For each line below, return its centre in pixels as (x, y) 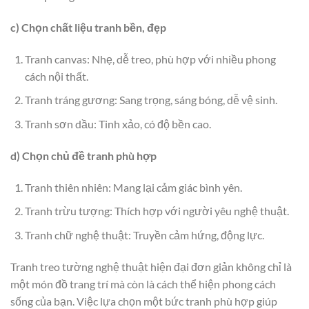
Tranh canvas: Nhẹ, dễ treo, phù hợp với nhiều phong (150, 59)
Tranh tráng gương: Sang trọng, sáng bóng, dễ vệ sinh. (151, 100)
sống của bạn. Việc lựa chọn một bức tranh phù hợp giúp (144, 301)
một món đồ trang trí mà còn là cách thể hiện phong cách (143, 283)
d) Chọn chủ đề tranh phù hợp (83, 155)
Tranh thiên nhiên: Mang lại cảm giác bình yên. (133, 187)
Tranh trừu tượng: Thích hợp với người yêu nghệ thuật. (157, 211)
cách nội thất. (56, 76)
